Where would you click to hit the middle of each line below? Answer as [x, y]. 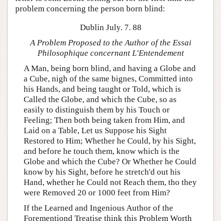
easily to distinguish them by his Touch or [96, 110]
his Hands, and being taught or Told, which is [102, 89]
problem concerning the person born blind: [90, 9]
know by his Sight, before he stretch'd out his [102, 172]
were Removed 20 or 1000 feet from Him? [97, 192]
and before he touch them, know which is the [101, 151]
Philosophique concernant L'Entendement [110, 53]
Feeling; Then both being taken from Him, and [104, 120]
